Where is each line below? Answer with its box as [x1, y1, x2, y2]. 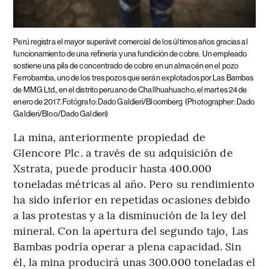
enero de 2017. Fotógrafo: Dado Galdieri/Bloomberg [13, 97, 183, 106]
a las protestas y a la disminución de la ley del [13, 207, 247, 222]
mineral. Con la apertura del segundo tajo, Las [13, 222, 248, 238]
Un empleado [202, 49, 247, 58]
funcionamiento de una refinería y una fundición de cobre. [13, 49, 201, 58]
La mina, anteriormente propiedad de [13, 128, 205, 144]
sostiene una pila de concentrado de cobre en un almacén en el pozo [13, 61, 238, 70]
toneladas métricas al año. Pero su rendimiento [13, 175, 255, 191]
